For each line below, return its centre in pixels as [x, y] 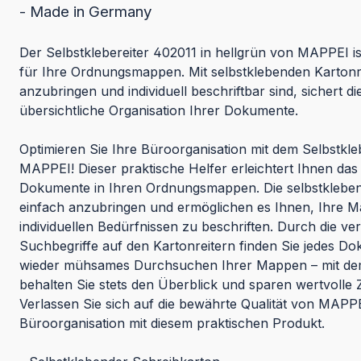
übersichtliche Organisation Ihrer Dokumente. [159, 111]
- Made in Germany [85, 12]
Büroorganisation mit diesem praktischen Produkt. [172, 324]
